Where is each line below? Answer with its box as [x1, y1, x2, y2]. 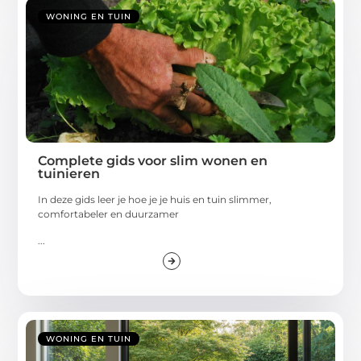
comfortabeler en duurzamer [38, 208, 180, 221]
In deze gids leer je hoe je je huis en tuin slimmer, [38, 193, 272, 206]
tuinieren [38, 166, 101, 182]
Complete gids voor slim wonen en [38, 153, 268, 169]
